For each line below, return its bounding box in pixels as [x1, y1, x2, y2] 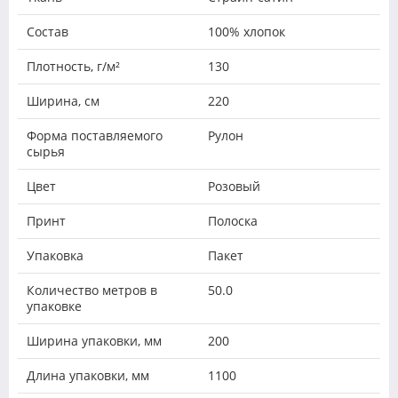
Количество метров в [27, 282, 157, 299]
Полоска [208, 212, 258, 230]
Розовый [208, 178, 260, 195]
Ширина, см [27, 92, 99, 110]
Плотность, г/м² [27, 58, 120, 76]
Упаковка [27, 247, 84, 265]
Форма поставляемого [27, 127, 163, 145]
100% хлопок [208, 23, 285, 41]
